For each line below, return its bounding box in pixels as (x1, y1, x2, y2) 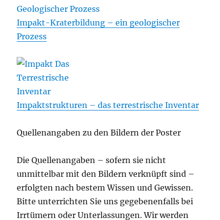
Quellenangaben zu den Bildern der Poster (17, 128, 181, 138)
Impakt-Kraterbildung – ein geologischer (17, 18, 180, 28)
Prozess (17, 31, 47, 42)
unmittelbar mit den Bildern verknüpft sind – (17, 169, 195, 179)
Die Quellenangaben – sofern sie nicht (17, 155, 166, 165)
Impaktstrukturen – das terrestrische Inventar (17, 100, 199, 110)
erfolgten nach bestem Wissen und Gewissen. (17, 183, 193, 193)
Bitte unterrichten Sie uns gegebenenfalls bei (17, 196, 193, 207)
